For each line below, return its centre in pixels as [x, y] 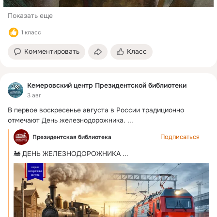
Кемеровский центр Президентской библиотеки [107, 85]
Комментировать [52, 52]
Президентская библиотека [72, 137]
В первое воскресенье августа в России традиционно [96, 110]
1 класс [31, 33]
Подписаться [180, 137]
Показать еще [30, 16]
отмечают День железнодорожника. [67, 120]
